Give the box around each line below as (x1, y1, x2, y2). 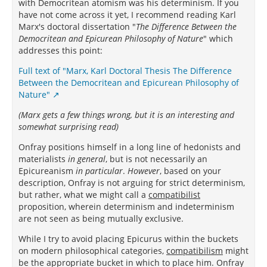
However (128, 165, 160, 176)
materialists (18, 153, 68, 164)
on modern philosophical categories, (18, 245, 166, 256)
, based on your (160, 165, 221, 176)
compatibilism (166, 245, 223, 256)
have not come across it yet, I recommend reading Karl (18, 9, 236, 20)
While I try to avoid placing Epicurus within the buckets (18, 233, 238, 244)
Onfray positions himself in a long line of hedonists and (18, 141, 241, 153)
